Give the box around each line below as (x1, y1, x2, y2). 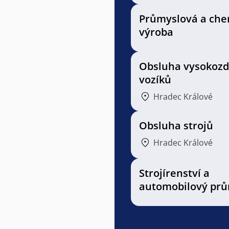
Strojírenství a (139, 166, 210, 180)
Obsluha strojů (139, 119, 213, 132)
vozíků (139, 73, 171, 86)
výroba (139, 25, 173, 39)
